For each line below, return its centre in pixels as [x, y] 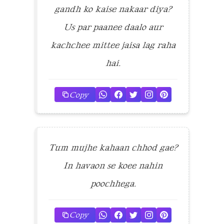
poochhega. [113, 183]
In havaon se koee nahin [113, 165]
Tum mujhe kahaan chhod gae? [113, 147]
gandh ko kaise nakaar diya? [113, 9]
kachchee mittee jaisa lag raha [113, 45]
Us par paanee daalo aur [113, 27]
